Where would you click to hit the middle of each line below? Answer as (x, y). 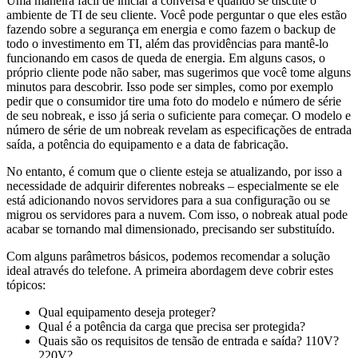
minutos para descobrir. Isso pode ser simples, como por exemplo (170, 86)
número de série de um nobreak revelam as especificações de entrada (179, 129)
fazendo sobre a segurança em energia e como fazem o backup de (171, 29)
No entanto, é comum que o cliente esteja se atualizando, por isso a (174, 171)
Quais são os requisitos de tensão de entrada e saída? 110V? (189, 340)
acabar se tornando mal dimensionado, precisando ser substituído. (171, 229)
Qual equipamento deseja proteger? (127, 312)
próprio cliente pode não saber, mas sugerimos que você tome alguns (179, 72)
